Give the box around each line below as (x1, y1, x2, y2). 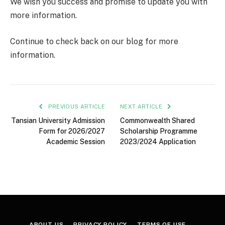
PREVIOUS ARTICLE (46, 103, 105, 109)
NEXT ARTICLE (120, 103, 164, 109)
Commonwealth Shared (120, 116, 195, 125)
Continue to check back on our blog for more (10, 36, 178, 46)
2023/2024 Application (120, 137, 196, 146)
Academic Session (46, 137, 105, 146)
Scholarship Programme (120, 127, 197, 135)
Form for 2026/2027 (39, 127, 105, 135)
